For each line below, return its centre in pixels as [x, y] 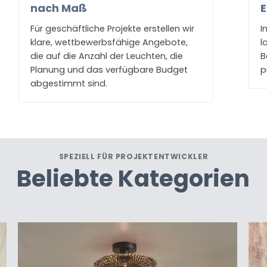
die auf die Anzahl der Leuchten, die [106, 56]
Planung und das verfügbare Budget [109, 70]
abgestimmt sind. [69, 84]
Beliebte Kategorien [133, 179]
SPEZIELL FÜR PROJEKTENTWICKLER [133, 157]
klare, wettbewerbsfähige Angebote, [109, 43]
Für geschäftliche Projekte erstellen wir [112, 29]
